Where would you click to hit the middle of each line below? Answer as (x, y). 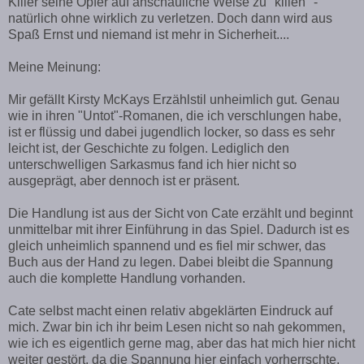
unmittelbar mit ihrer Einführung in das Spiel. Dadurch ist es (179, 229)
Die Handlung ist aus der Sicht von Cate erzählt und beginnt (180, 213)
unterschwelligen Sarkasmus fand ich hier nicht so (152, 164)
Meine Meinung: (54, 67)
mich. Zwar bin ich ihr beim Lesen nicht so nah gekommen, (177, 327)
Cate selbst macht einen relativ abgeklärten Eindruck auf (170, 310)
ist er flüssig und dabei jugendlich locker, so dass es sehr (171, 132)
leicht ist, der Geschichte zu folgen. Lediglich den (149, 148)
